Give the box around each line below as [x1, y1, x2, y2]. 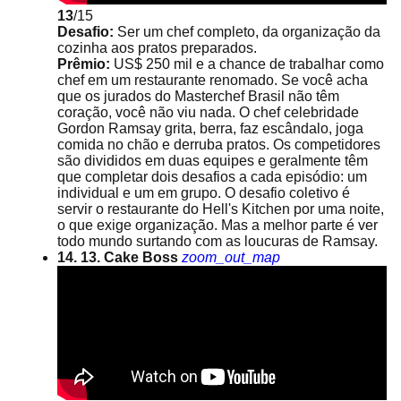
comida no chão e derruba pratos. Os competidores [57, 137, 380, 152]
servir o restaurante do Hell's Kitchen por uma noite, [57, 201, 384, 217]
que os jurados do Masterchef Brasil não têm [57, 89, 339, 104]
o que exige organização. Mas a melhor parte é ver [57, 218, 378, 233]
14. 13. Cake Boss [57, 250, 178, 265]
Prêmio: [57, 56, 110, 72]
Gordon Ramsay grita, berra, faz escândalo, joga [57, 121, 363, 136]
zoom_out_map [182, 250, 280, 265]
